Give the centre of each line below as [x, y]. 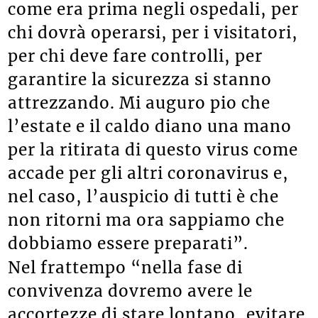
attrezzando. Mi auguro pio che [139, 103]
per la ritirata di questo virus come [153, 149]
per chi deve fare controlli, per [136, 56]
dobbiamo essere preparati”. [128, 243]
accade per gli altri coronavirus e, [149, 173]
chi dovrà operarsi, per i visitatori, [153, 32]
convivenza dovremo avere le [131, 291]
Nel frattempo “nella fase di [126, 267]
